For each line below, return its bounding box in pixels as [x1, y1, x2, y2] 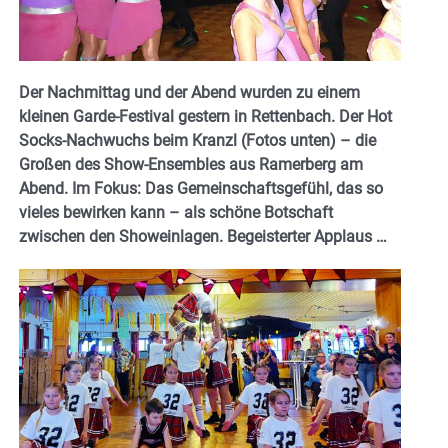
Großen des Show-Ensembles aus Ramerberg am [19, 154, 363, 174]
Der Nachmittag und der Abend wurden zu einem [19, 82, 360, 102]
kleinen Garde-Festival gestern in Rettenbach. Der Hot [19, 106, 392, 126]
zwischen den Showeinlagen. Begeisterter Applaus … [19, 226, 387, 246]
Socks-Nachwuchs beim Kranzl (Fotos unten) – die [19, 130, 376, 150]
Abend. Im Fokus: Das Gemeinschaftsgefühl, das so [19, 178, 383, 198]
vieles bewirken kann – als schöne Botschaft [19, 202, 333, 222]
